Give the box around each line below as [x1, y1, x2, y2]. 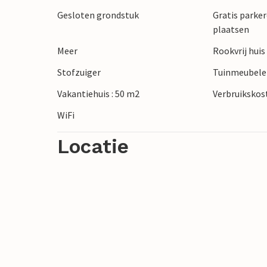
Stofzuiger [57, 66, 101, 79]
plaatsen [213, 23, 250, 36]
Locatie [57, 135, 129, 159]
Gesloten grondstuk [57, 9, 139, 21]
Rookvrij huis [213, 45, 266, 57]
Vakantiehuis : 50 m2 [57, 88, 139, 100]
